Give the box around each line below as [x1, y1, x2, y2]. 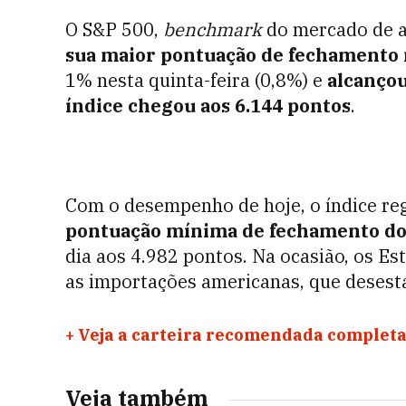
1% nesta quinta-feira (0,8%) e [65, 68, 327, 92]
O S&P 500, [65, 17, 163, 42]
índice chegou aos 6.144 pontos [65, 93, 351, 118]
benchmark [163, 17, 262, 42]
